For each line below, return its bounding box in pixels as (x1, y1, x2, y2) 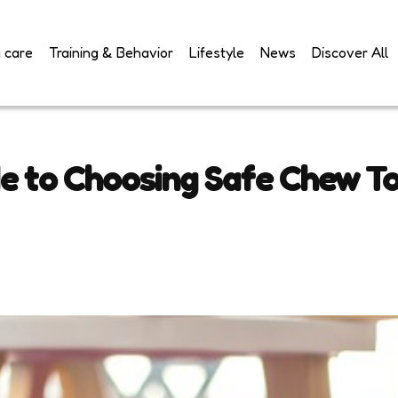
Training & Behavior (49, 44, 173, 62)
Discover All (312, 44, 388, 62)
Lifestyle (189, 44, 244, 62)
